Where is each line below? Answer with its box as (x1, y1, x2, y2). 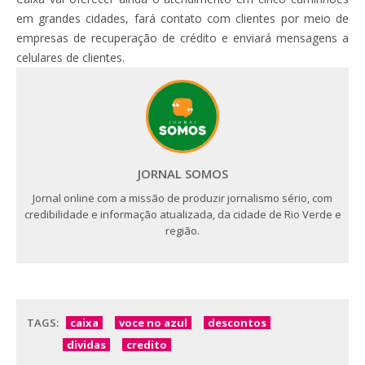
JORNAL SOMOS (137, 165, 228, 182)
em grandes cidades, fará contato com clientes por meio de (16, 10, 349, 26)
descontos (208, 314, 266, 330)
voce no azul (119, 314, 187, 330)
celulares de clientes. (16, 49, 125, 65)
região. (165, 222, 200, 238)
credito (126, 336, 167, 352)
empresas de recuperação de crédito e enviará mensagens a (16, 29, 349, 46)
